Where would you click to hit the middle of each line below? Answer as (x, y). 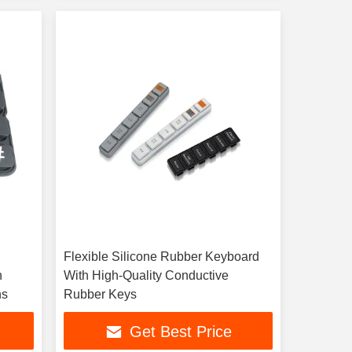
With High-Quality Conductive (146, 275)
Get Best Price (180, 332)
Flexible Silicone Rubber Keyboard (161, 257)
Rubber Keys (100, 294)
